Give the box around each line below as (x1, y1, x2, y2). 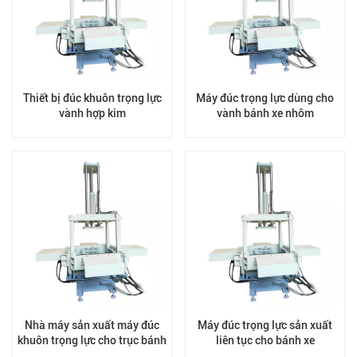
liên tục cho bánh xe (215, 333, 315, 347)
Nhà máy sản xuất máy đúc (25, 318, 159, 332)
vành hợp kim (58, 106, 126, 120)
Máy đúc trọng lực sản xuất (198, 318, 332, 332)
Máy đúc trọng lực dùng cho (196, 91, 334, 105)
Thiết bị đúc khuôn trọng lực (22, 91, 162, 105)
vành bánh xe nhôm (216, 106, 314, 120)
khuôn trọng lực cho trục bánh (18, 333, 167, 347)
